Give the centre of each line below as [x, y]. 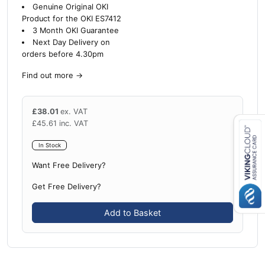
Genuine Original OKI [70, 7]
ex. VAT [74, 111]
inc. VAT [74, 123]
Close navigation [162, 157]
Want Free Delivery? [69, 166]
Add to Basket [132, 213]
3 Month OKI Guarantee [75, 30]
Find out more [48, 75]
